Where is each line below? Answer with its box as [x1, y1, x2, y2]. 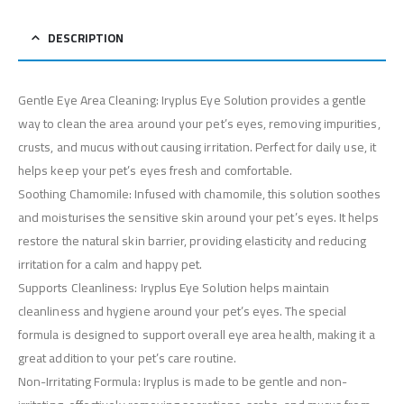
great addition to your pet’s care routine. [18, 346, 236, 371]
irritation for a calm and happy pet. [18, 252, 203, 277]
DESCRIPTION [48, 27, 124, 50]
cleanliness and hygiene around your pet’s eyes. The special [18, 299, 347, 324]
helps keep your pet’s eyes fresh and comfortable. [18, 159, 293, 183]
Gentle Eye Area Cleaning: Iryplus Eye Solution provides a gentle [18, 88, 367, 113]
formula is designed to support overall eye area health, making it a [18, 323, 375, 347]
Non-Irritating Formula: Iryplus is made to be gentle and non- [18, 370, 348, 394]
